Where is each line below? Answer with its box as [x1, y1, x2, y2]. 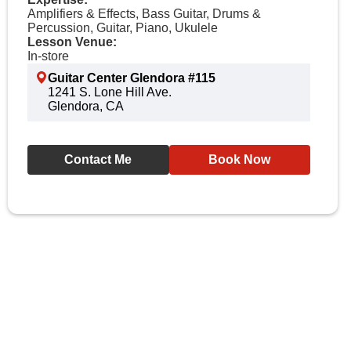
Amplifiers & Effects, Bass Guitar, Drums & [27, 7, 261, 20]
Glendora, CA [48, 100, 124, 113]
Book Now [208, 153, 271, 166]
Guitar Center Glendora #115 [48, 71, 215, 85]
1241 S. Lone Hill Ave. [48, 85, 172, 99]
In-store [27, 49, 69, 63]
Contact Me [64, 153, 132, 166]
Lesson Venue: [27, 35, 117, 49]
